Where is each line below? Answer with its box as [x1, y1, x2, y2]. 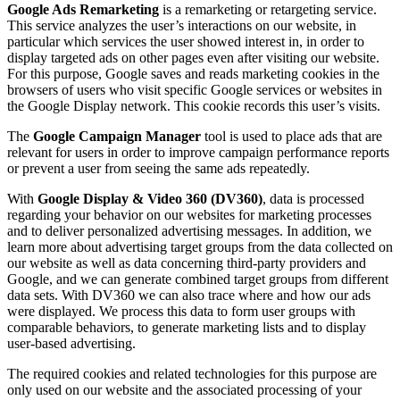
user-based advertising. [7, 336, 136, 352]
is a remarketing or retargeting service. [162, 2, 377, 18]
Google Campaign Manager [33, 129, 204, 145]
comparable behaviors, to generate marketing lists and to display [7, 320, 366, 336]
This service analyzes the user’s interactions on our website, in [7, 18, 356, 34]
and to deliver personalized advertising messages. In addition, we [7, 223, 371, 239]
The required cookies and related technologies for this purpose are [7, 366, 377, 382]
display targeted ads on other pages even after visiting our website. [7, 50, 379, 66]
